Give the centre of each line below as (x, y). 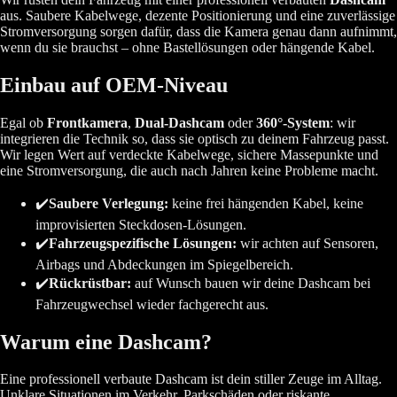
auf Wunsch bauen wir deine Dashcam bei (251, 283)
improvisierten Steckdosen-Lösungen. (141, 224)
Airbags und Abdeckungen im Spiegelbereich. (164, 264)
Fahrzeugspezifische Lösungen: (143, 243)
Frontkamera (87, 122)
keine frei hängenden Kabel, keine (266, 203)
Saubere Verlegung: (109, 203)
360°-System (293, 122)
